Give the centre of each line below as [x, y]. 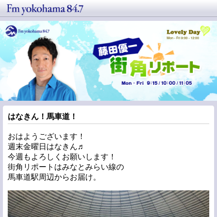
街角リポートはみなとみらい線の [66, 167]
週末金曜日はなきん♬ [46, 146]
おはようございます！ [46, 136]
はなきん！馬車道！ [43, 116]
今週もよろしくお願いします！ [62, 156]
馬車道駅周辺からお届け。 [54, 177]
